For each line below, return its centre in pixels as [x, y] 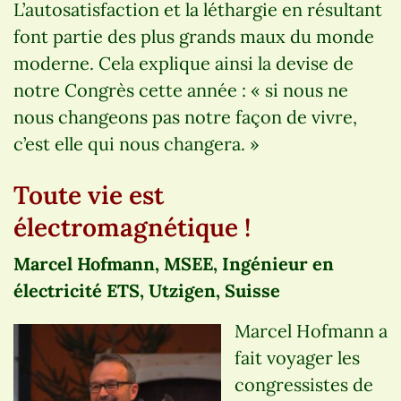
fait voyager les [297, 357]
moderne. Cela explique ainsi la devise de [183, 63]
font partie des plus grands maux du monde [194, 36]
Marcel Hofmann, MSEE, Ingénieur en [174, 263]
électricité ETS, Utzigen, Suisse [147, 290]
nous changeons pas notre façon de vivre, [185, 116]
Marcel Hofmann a [311, 330]
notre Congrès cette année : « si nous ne [181, 90]
